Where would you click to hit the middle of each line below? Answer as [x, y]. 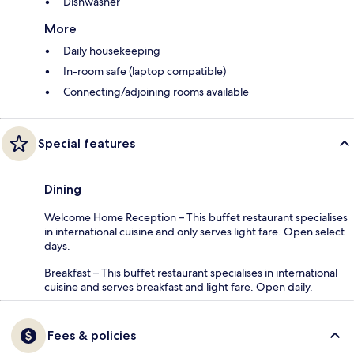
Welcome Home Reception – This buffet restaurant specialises [196, 218]
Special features [87, 144]
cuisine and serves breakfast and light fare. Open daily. [179, 287]
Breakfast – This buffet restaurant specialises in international [191, 273]
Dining [63, 190]
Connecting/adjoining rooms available [156, 92]
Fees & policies [92, 336]
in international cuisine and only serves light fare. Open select [194, 232]
